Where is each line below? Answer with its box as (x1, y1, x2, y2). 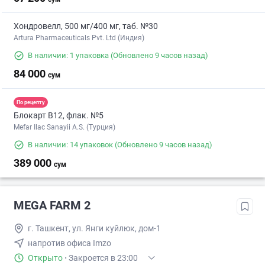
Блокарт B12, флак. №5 (14, 111, 104, 121)
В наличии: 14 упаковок (28, 140, 113, 150)
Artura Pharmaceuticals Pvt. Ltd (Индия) (14, 34, 144, 43)
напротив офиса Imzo (28, 238, 111, 248)
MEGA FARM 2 (14, 198, 91, 213)
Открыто (28, 253, 63, 263)
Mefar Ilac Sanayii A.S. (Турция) (14, 123, 115, 132)
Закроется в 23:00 (69, 253, 138, 263)
